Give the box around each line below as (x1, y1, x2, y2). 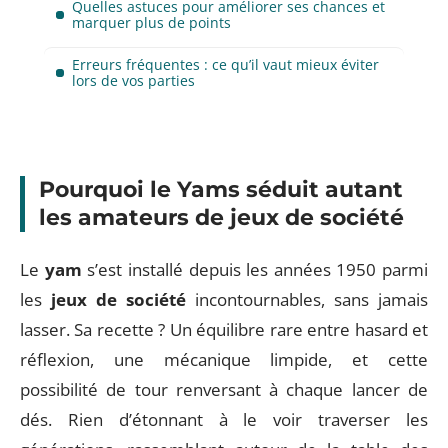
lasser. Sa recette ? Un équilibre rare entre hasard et (20, 317, 428, 341)
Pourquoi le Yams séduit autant (39, 176, 403, 203)
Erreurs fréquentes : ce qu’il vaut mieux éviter (72, 54, 379, 74)
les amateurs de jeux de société (39, 204, 404, 231)
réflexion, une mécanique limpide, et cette (20, 347, 428, 371)
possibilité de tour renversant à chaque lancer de (20, 377, 428, 401)
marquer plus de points (72, 12, 231, 32)
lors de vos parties (72, 70, 195, 90)
